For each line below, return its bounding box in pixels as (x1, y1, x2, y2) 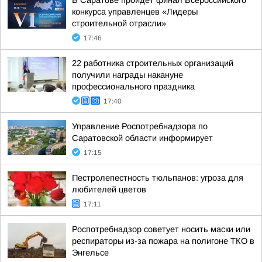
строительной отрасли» (72, 19, 166, 28)
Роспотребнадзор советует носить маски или (72, 225, 250, 234)
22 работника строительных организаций (72, 58, 233, 68)
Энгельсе (72, 248, 109, 257)
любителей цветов (72, 185, 146, 194)
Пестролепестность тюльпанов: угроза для (72, 173, 243, 182)
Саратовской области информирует (72, 133, 213, 143)
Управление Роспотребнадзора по (72, 122, 208, 131)
